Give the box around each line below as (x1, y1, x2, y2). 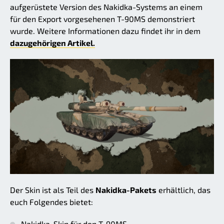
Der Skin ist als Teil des (10, 184, 95, 194)
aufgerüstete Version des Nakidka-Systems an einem (10, 2, 202, 12)
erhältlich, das (156, 184, 210, 194)
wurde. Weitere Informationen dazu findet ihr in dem (10, 26, 200, 36)
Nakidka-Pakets (95, 184, 156, 194)
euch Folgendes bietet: (10, 196, 93, 206)
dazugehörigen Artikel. (10, 38, 95, 48)
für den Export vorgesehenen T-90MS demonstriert (10, 14, 195, 24)
